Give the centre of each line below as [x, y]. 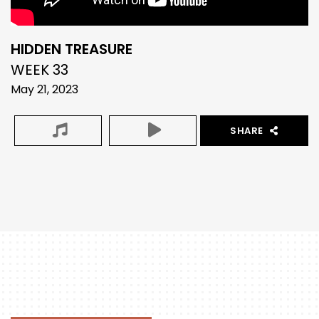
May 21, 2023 [45, 89]
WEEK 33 [40, 69]
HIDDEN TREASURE [72, 49]
